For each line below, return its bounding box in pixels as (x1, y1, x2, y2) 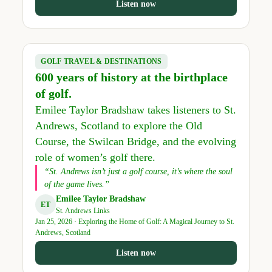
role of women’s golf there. (35, 151, 155, 164)
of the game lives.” (44, 180, 109, 189)
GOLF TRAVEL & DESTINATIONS (41, 58, 162, 66)
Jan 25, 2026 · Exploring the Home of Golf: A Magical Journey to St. (35, 217, 234, 226)
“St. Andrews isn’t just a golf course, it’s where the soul (44, 167, 233, 177)
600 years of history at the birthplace (35, 70, 228, 84)
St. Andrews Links (55, 206, 110, 216)
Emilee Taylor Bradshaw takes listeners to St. (35, 104, 236, 117)
